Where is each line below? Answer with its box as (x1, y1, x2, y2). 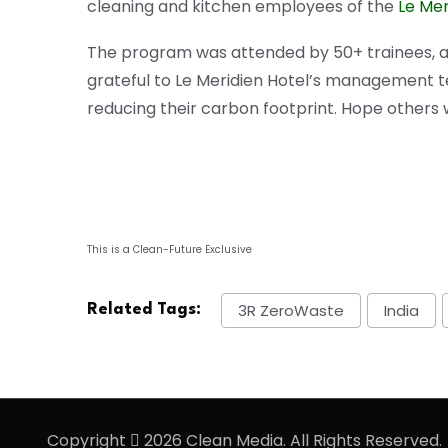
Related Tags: (87, 301, 201, 319)
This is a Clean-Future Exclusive (87, 242, 252, 258)
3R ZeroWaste (238, 300, 344, 322)
